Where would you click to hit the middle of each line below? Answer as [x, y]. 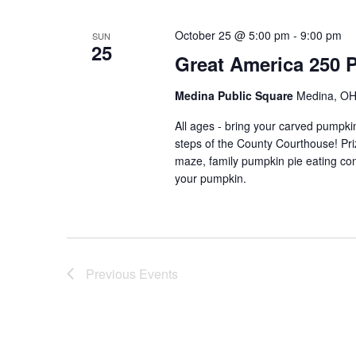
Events [159, 274]
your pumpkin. [210, 178]
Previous [112, 274]
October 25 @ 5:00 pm [232, 35]
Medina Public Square [235, 95]
